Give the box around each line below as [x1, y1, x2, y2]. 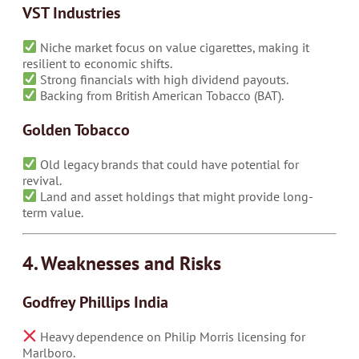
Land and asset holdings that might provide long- [37, 188, 314, 204]
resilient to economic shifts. [22, 54, 172, 71]
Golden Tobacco [22, 119, 130, 140]
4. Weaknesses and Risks [22, 250, 221, 276]
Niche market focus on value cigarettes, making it [37, 38, 310, 55]
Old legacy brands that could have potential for [37, 155, 300, 172]
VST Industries [22, 2, 120, 23]
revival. [22, 171, 62, 188]
